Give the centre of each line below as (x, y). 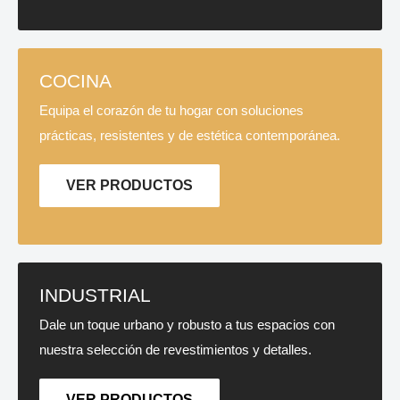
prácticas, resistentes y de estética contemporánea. (190, 135)
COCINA (75, 80)
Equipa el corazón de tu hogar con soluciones (171, 110)
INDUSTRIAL (95, 295)
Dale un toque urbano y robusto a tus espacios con (187, 324)
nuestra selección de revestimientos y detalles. (175, 349)
